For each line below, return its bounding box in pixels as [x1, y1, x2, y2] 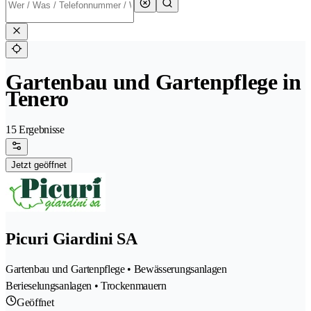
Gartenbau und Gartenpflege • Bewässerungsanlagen [6, 263, 227, 276]
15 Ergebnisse [6, 124, 65, 136]
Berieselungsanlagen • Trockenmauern [6, 280, 167, 292]
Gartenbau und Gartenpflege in [6, 69, 301, 95]
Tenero [6, 86, 69, 112]
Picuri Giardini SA [6, 230, 137, 249]
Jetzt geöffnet [11, 160, 67, 171]
